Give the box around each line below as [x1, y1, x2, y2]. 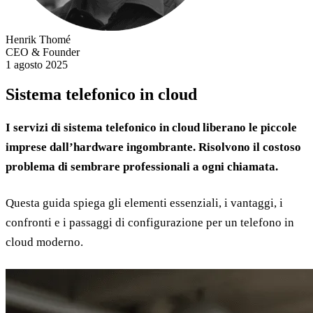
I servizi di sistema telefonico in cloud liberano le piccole [6, 120, 297, 134]
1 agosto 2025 [6, 59, 68, 71]
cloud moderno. [6, 235, 83, 249]
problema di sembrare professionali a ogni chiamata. [6, 159, 278, 173]
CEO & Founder [6, 46, 80, 58]
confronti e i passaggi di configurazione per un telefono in [6, 215, 294, 229]
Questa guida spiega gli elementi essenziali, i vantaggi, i [6, 196, 283, 210]
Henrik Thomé [6, 34, 71, 45]
